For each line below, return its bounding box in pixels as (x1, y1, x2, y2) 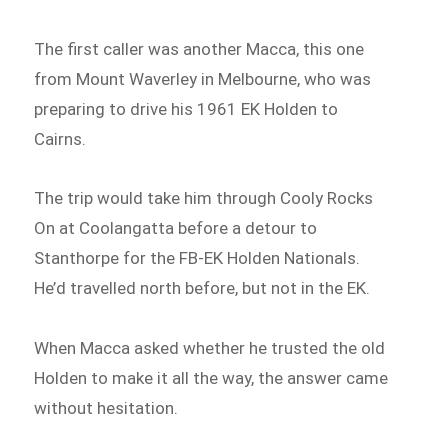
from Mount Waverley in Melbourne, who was (34, 68, 372, 89)
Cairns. (34, 128, 87, 149)
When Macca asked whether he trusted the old (34, 338, 386, 359)
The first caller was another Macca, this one (34, 38, 365, 59)
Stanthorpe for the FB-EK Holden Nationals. (34, 248, 361, 269)
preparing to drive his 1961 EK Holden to (34, 98, 339, 119)
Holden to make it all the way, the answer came (34, 368, 389, 389)
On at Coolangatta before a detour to (34, 218, 318, 239)
